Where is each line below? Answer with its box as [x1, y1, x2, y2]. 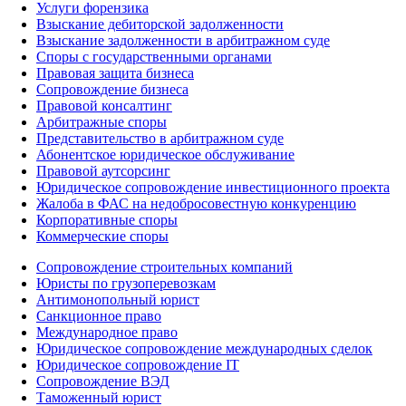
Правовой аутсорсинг [36, 163, 170, 179]
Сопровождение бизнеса [36, 82, 188, 97]
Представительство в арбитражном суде [36, 130, 284, 146]
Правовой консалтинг [36, 98, 172, 113]
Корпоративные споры [36, 212, 178, 227]
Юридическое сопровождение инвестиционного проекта [36, 179, 390, 195]
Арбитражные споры [36, 114, 167, 130]
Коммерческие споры [36, 228, 169, 244]
